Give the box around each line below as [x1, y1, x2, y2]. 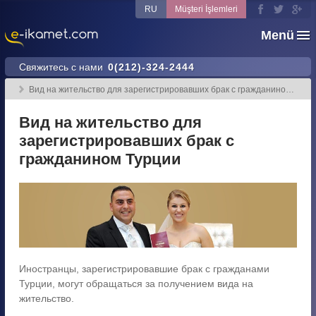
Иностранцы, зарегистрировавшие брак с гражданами [19, 262, 269, 274]
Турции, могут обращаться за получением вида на [19, 277, 253, 289]
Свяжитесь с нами [19, 61, 103, 73]
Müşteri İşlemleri [175, 4, 238, 14]
